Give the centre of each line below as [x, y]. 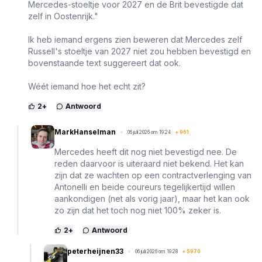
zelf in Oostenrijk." [63, 16]
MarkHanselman [85, 132]
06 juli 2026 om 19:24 [149, 132]
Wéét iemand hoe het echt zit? [87, 86]
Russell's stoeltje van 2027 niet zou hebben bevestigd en [139, 51]
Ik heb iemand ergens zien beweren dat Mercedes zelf [135, 39]
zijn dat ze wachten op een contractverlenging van [153, 175]
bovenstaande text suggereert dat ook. [104, 63]
